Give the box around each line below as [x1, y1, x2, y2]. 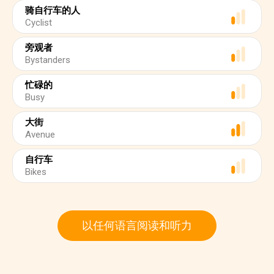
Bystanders [25, 54, 70, 65]
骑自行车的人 [25, 5, 80, 16]
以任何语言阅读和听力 [82, 219, 192, 232]
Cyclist [25, 17, 52, 28]
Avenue [25, 129, 55, 140]
